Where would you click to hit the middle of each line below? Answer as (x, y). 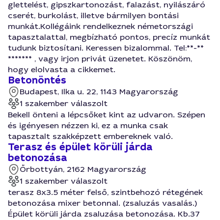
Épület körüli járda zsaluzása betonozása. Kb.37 (104, 214)
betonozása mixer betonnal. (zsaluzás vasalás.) (102, 203)
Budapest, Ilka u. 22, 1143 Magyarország (99, 92)
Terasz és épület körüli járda (80, 147)
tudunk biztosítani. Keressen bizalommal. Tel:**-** (106, 48)
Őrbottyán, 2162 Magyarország (83, 169)
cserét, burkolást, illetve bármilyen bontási (93, 15)
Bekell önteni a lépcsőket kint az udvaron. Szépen (107, 115)
